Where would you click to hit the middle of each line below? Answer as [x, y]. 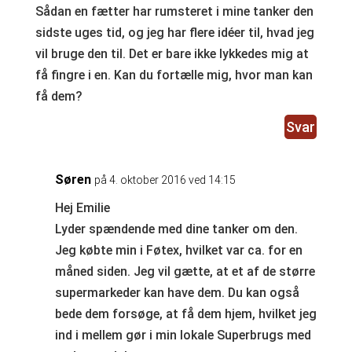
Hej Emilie [82, 208]
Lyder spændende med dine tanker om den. [176, 229]
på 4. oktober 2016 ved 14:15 [165, 180]
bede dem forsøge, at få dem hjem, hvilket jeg [185, 314]
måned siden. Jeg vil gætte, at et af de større [185, 272]
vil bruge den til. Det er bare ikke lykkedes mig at [172, 54]
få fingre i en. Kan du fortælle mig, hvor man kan [174, 75]
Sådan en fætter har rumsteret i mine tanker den [174, 12]
